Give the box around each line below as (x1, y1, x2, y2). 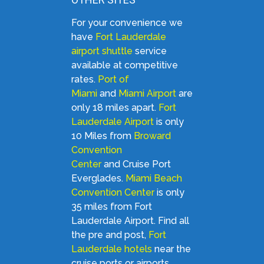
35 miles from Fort (71, 201, 152, 213)
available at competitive (71, 60, 178, 71)
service (132, 45, 167, 57)
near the (151, 243, 191, 255)
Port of (97, 74, 129, 85)
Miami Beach (125, 173, 182, 184)
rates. (71, 74, 98, 85)
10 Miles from (71, 130, 134, 142)
